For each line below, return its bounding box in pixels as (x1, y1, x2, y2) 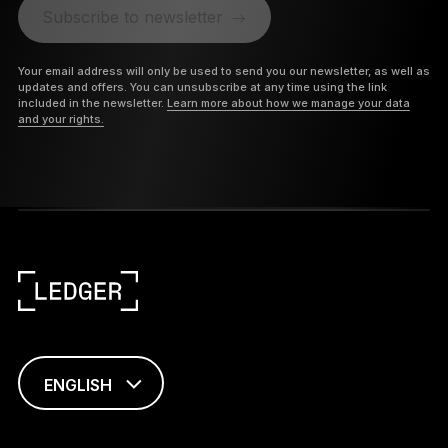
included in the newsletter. (17, 96, 167, 111)
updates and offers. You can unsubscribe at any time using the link (17, 80, 387, 95)
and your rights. (17, 112, 104, 127)
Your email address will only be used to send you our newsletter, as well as (17, 64, 430, 79)
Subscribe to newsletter (41, 7, 223, 28)
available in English (19, 427, 147, 444)
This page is (19, 409, 101, 426)
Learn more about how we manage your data (166, 96, 410, 111)
